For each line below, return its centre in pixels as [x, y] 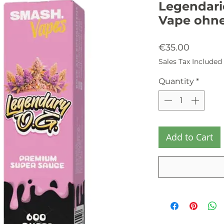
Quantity [176, 81]
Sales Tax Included [190, 61]
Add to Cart [189, 137]
